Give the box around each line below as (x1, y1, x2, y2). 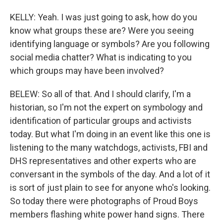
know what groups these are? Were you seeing (10, 25, 194, 36)
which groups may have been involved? (10, 65, 164, 76)
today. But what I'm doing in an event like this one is (10, 129, 211, 139)
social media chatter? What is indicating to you (10, 52, 192, 62)
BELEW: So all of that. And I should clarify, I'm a (10, 89, 191, 99)
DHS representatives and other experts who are (10, 156, 196, 166)
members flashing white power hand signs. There (10, 209, 205, 220)
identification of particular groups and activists (10, 115, 192, 126)
